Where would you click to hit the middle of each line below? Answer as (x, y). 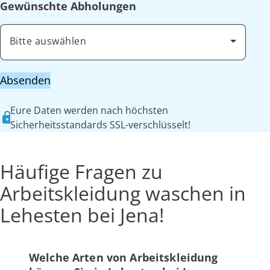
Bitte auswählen (48, 41)
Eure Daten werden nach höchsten (89, 111)
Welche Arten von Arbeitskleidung (124, 258)
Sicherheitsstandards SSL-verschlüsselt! (100, 125)
